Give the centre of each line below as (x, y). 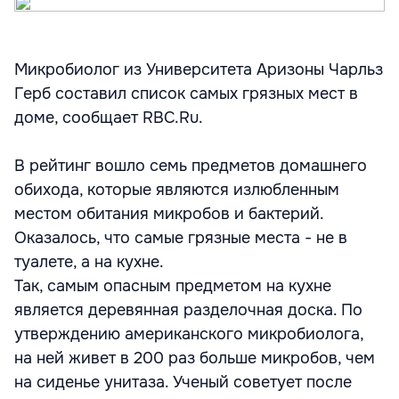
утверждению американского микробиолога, (189, 334)
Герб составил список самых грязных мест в (186, 94)
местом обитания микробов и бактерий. (169, 214)
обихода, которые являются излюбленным (177, 190)
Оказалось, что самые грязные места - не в (181, 238)
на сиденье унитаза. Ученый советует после (183, 382)
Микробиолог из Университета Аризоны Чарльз (199, 69)
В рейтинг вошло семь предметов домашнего (191, 166)
